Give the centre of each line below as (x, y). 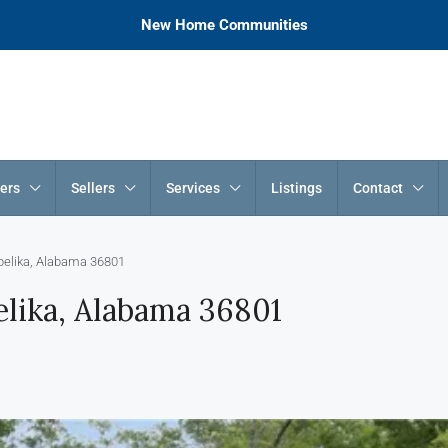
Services (193, 188)
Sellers (93, 188)
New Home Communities (224, 25)
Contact (378, 188)
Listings (296, 188)
